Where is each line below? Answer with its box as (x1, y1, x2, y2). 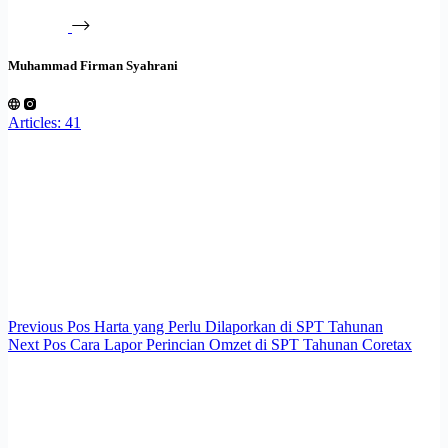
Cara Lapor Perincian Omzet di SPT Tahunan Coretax (70, 336, 412, 354)
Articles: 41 (8, 114, 81, 132)
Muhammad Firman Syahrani (8, 57, 178, 73)
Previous (8, 318, 67, 336)
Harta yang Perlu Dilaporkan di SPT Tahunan (94, 318, 383, 336)
